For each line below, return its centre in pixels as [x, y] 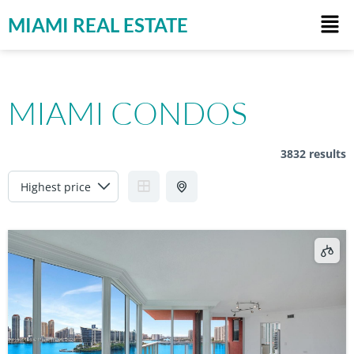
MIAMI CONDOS [128, 113]
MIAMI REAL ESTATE [98, 24]
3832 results [313, 154]
